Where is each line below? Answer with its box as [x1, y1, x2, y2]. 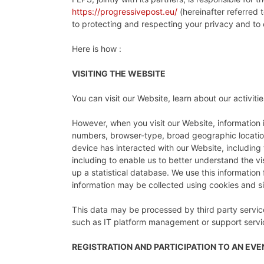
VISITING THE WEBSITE [72, 68, 167, 78]
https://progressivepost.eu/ [72, 6, 177, 16]
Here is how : [72, 43, 121, 54]
